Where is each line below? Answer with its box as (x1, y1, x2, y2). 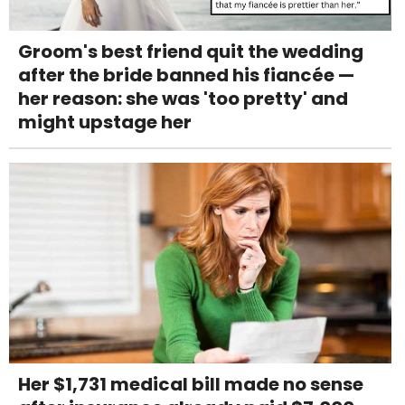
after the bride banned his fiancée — (18, 61, 354, 88)
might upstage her (18, 108, 192, 135)
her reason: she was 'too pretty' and (18, 85, 348, 111)
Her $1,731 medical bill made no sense (18, 371, 363, 397)
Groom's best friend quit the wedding (18, 38, 363, 64)
